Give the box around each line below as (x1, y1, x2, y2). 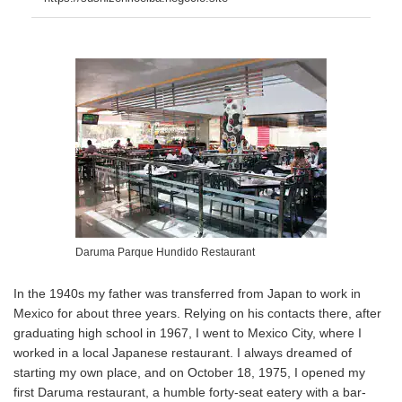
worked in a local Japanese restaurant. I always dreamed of (13, 345, 352, 360)
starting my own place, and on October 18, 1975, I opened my (13, 364, 365, 380)
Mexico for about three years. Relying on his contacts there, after (13, 305, 381, 320)
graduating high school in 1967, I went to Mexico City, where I (13, 325, 362, 340)
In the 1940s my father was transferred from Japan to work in (13, 285, 361, 301)
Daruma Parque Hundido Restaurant (75, 245, 255, 258)
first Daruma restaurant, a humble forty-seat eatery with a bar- (13, 384, 366, 399)
